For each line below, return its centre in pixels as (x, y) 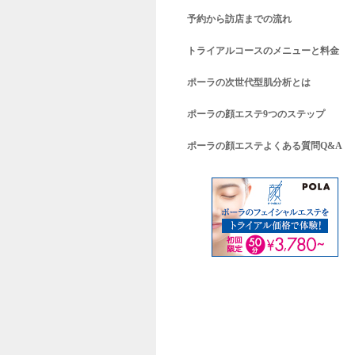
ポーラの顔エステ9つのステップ (256, 114)
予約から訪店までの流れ (239, 19)
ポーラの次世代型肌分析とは (249, 82)
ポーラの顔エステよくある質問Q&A (265, 146)
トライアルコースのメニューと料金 (263, 51)
